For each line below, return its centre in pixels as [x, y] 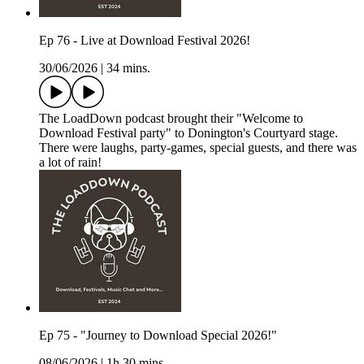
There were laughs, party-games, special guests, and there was [198, 148]
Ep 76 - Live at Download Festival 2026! [145, 41]
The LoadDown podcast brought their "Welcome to [171, 119]
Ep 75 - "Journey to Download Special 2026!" [158, 336]
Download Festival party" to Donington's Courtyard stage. [188, 133]
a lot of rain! [70, 162]
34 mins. [128, 68]
